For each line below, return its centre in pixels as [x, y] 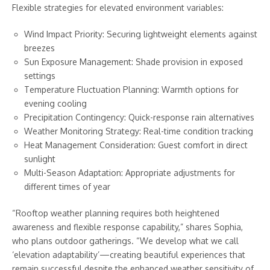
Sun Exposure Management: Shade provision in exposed [133, 62]
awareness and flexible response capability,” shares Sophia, [127, 227]
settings [40, 76]
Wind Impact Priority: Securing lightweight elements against [141, 34]
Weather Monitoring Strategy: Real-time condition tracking [139, 131]
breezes [39, 48]
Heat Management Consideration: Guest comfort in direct [136, 145]
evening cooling [55, 104]
